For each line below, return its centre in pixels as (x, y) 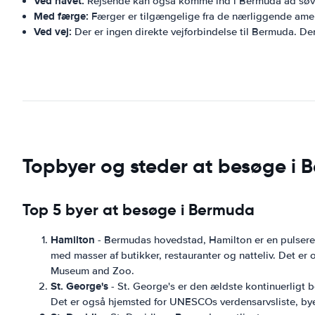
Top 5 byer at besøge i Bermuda (139, 210)
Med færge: (61, 16)
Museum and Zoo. (92, 271)
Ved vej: (53, 32)
